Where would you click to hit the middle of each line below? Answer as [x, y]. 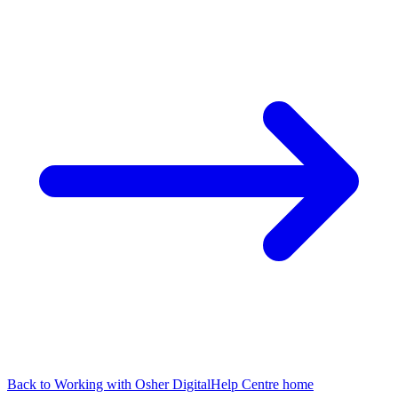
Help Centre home [262, 384]
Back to [31, 384]
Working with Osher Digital [132, 384]
